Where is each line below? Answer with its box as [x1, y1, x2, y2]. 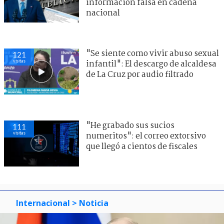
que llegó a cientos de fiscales [86, 140, 197, 153]
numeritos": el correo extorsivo [86, 130, 206, 143]
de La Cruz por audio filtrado [86, 68, 193, 81]
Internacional [16, 197, 70, 209]
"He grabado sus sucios [86, 119, 174, 132]
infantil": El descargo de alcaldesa [86, 58, 216, 71]
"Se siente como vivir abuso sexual [86, 47, 219, 60]
